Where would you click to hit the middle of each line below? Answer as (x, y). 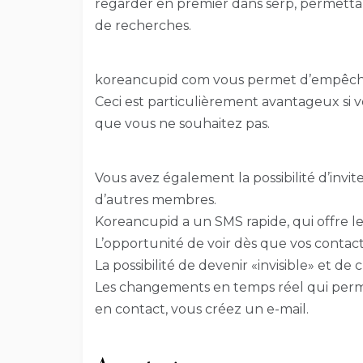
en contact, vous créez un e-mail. (202, 310)
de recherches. (143, 26)
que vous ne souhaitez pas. (182, 124)
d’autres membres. (156, 200)
